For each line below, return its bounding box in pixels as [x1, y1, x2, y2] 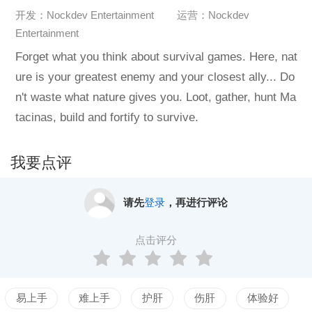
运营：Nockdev [176, 10, 249, 22]
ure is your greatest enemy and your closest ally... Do [15, 70, 295, 84]
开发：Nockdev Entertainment [15, 10, 154, 22]
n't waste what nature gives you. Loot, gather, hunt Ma [15, 91, 296, 104]
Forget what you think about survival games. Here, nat [15, 50, 297, 64]
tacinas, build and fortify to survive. [15, 111, 198, 125]
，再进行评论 [164, 196, 228, 210]
